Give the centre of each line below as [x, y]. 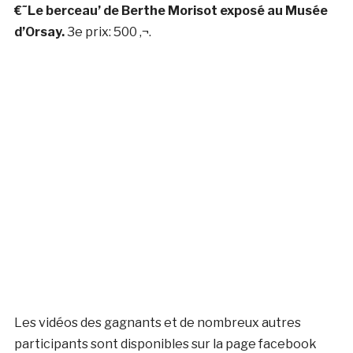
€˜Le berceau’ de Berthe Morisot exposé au [149, 10]
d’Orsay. [40, 32]
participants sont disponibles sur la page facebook [165, 344]
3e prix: [90, 32]
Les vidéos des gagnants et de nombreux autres [157, 322]
